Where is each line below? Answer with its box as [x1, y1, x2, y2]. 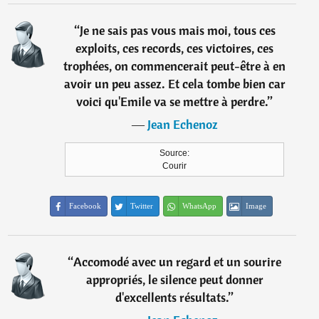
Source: [159, 148, 190, 158]
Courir [162, 161, 187, 171]
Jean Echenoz [147, 116, 218, 132]
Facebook [69, 202, 102, 210]
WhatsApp [182, 202, 217, 210]
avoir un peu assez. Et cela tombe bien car [63, 75, 286, 92]
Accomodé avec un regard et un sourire [73, 253, 282, 270]
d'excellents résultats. [115, 289, 229, 305]
